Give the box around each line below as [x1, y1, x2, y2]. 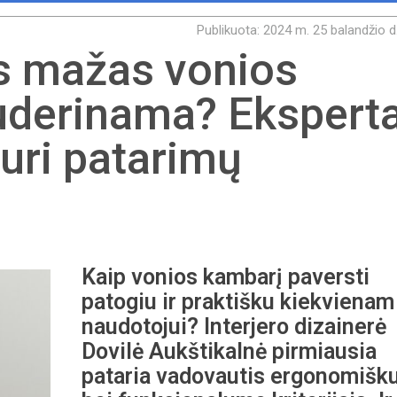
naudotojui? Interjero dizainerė [81, 314, 386, 339]
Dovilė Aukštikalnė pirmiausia [81, 339, 377, 364]
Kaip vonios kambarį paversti [81, 264, 370, 290]
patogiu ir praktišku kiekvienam [81, 289, 394, 315]
